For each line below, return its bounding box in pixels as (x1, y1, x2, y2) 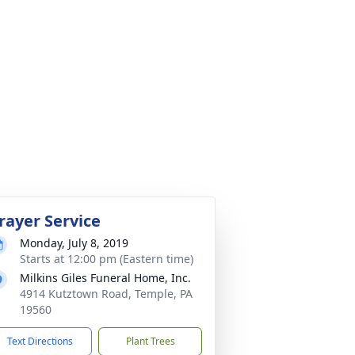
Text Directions (7, 334, 73, 348)
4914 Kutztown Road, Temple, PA (20, 286, 193, 301)
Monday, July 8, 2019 (20, 235, 128, 250)
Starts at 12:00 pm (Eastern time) (20, 251, 193, 266)
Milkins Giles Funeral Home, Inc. (20, 270, 191, 285)
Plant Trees (125, 334, 175, 348)
